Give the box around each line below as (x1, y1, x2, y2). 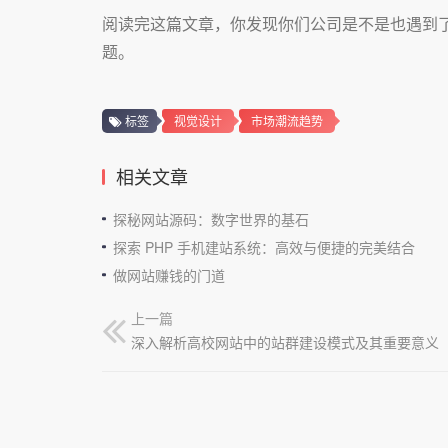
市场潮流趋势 (250, 111, 323, 129)
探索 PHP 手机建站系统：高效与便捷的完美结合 (112, 236, 415, 257)
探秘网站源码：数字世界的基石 (112, 208, 309, 229)
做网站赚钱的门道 (112, 264, 225, 285)
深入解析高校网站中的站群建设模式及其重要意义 (131, 331, 439, 352)
